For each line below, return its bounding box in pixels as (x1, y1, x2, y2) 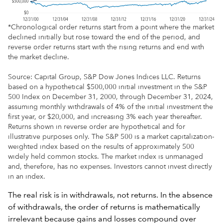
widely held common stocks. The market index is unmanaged (8, 153, 203, 160)
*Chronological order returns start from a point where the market (8, 23, 214, 31)
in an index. (8, 173, 45, 180)
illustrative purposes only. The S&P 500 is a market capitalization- (8, 133, 214, 140)
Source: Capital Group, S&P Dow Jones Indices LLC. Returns (8, 73, 201, 81)
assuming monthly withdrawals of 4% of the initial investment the (8, 103, 213, 111)
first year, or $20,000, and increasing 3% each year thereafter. (8, 113, 202, 120)
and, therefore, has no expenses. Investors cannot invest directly (8, 163, 212, 170)
